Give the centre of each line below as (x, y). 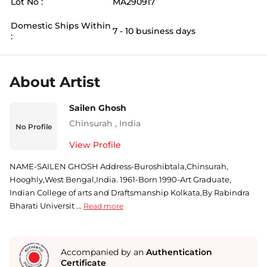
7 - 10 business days (154, 31)
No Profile (33, 126)
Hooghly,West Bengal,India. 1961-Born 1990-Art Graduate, (120, 179)
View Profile (95, 145)
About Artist (55, 82)
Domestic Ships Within (61, 26)
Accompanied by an (103, 252)
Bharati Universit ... (46, 206)
